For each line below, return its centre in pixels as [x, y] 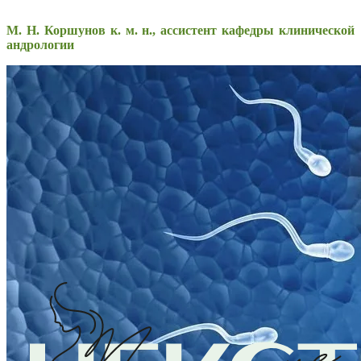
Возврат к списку [54, 259]
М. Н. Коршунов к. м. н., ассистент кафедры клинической [180, 31]
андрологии [40, 45]
